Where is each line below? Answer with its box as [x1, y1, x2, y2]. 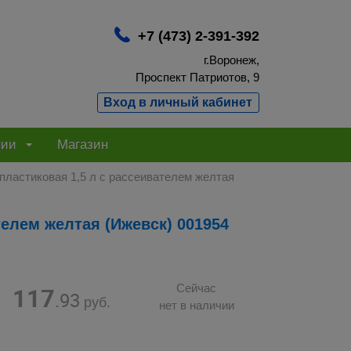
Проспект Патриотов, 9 [135, 71, 259, 85]
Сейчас [176, 281, 217, 295]
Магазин [57, 137, 108, 153]
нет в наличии [158, 299, 234, 313]
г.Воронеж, [203, 53, 259, 67]
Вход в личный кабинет [103, 96, 253, 110]
